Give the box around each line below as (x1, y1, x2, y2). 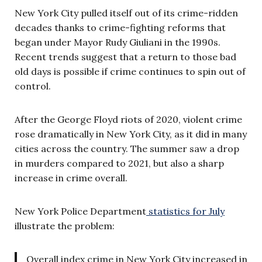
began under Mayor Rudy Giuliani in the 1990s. (15, 36, 220, 48)
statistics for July (146, 205, 225, 217)
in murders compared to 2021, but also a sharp (15, 157, 224, 169)
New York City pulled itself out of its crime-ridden (15, 6, 238, 19)
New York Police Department (15, 205, 146, 217)
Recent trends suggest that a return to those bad (15, 50, 236, 63)
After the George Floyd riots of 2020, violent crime (15, 113, 242, 125)
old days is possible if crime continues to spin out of (15, 65, 246, 77)
